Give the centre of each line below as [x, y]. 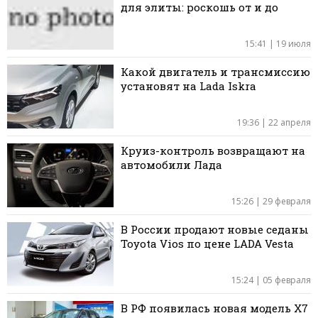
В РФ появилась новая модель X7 [214, 308]
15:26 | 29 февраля [271, 201]
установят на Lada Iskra [188, 86]
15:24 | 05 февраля [271, 280]
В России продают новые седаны [215, 229]
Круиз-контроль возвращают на [213, 150]
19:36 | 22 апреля [274, 122]
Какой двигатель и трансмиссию [215, 71]
